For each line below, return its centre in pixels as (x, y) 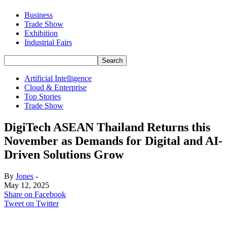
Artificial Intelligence (58, 78)
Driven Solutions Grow (64, 154)
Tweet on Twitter (31, 203)
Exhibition (41, 33)
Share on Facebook (35, 194)
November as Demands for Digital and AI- (113, 141)
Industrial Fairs (48, 42)
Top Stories (43, 97)
